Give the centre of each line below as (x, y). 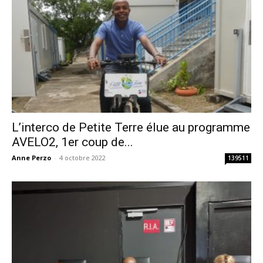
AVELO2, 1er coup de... (73, 142)
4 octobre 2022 (82, 158)
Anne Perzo (31, 158)
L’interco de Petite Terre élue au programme (131, 128)
